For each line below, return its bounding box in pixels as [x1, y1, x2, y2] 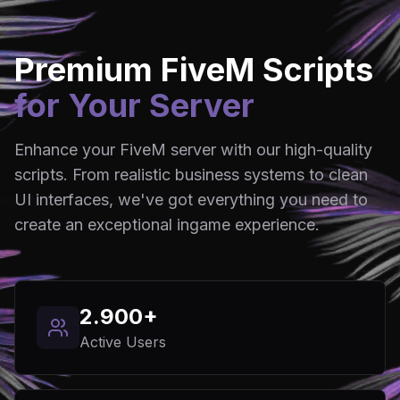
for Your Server [14, 85, 254, 125]
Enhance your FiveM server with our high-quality [14, 139, 372, 159]
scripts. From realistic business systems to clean [14, 164, 368, 184]
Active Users [79, 332, 166, 351]
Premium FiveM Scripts [14, 49, 373, 89]
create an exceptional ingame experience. [14, 214, 320, 234]
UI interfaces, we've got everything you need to [14, 189, 368, 209]
